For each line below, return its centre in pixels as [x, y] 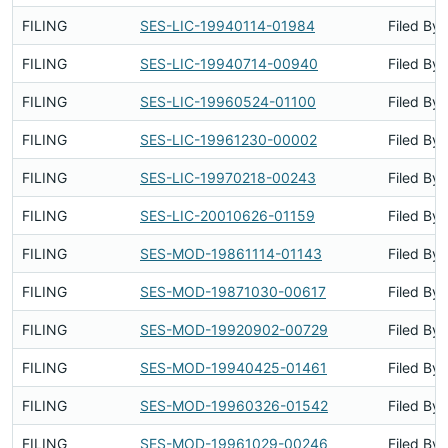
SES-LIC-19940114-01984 [227, 25]
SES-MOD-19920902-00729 [234, 329]
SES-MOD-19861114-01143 [231, 253]
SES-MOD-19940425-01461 [233, 367]
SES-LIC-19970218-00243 [228, 177]
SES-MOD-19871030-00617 [233, 291]
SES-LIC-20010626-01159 [227, 215]
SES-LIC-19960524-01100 [228, 101]
